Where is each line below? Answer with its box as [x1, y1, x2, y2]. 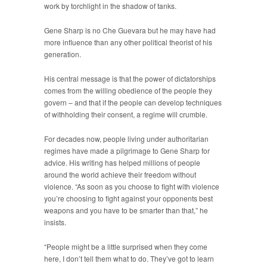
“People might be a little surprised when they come [44, 241, 207, 252]
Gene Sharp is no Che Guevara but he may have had [44, 25, 216, 36]
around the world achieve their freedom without [44, 169, 196, 180]
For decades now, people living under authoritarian [44, 133, 209, 144]
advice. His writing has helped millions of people [44, 157, 200, 168]
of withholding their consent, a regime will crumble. [44, 109, 207, 120]
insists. [44, 217, 66, 228]
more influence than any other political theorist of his [44, 37, 212, 48]
